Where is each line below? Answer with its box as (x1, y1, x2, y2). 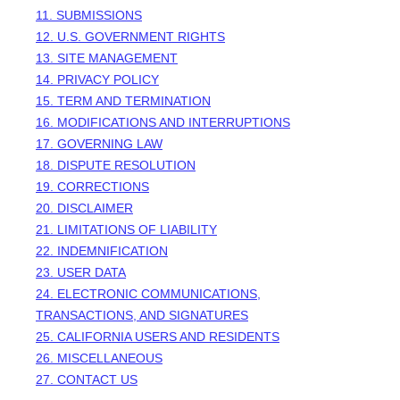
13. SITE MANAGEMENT (36, 51, 178, 65)
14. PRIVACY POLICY (36, 72, 159, 87)
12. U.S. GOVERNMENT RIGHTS (36, 29, 225, 44)
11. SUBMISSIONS (36, 8, 142, 22)
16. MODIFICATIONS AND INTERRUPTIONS (36, 115, 290, 129)
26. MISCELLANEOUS (36, 351, 162, 365)
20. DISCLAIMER (36, 201, 133, 215)
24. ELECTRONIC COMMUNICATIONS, (36, 287, 261, 301)
